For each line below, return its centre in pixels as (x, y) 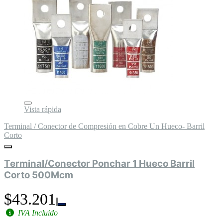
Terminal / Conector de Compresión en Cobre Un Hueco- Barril (104, 126)
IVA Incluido (37, 213)
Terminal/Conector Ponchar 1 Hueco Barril (99, 164)
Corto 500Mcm (39, 175)
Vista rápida (43, 109)
